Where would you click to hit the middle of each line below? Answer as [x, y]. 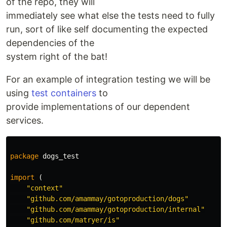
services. [25, 120]
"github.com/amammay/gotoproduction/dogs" [107, 199]
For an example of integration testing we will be [108, 79]
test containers [64, 93]
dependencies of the [50, 43]
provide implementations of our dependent [98, 107]
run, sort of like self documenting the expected [107, 29]
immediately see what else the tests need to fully [110, 15]
